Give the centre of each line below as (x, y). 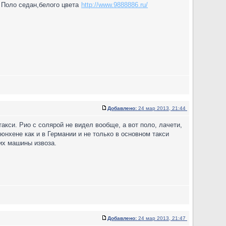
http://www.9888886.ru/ (115, 5)
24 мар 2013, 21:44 (162, 108)
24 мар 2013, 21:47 (162, 218)
